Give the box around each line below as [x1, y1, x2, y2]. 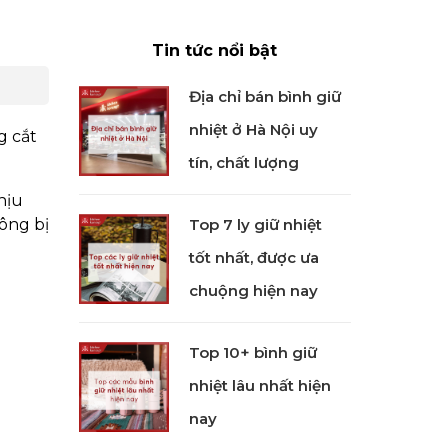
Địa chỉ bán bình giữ [188, 87, 341, 106]
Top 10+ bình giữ [188, 343, 317, 362]
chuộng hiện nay [188, 281, 318, 300]
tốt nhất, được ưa [188, 248, 319, 267]
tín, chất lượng [188, 153, 299, 172]
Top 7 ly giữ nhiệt [188, 215, 322, 234]
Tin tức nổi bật [152, 41, 278, 60]
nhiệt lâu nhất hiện [188, 376, 331, 395]
